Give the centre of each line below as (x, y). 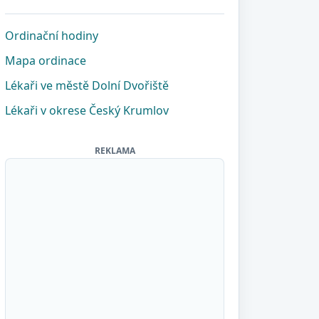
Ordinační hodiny (52, 36)
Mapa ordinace (46, 61)
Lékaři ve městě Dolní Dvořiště (87, 85)
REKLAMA (115, 151)
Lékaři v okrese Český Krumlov (87, 110)
